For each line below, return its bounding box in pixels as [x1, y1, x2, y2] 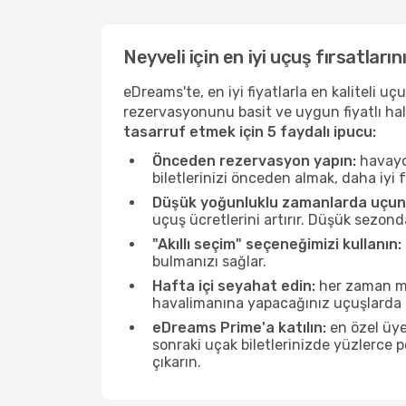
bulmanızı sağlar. [152, 253, 266, 270]
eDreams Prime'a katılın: [152, 319, 326, 336]
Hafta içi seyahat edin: [152, 277, 315, 295]
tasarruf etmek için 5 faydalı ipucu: [123, 123, 376, 140]
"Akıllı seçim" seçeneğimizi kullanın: [152, 236, 401, 253]
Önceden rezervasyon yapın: [152, 152, 356, 169]
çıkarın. [152, 353, 201, 371]
